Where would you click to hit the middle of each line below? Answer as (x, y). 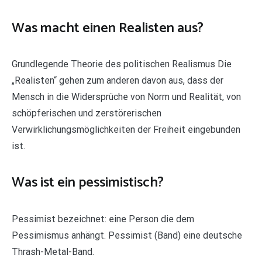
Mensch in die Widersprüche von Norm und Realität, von (126, 97)
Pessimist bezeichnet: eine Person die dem (103, 219)
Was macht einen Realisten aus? (108, 28)
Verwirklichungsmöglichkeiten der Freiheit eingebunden (126, 130)
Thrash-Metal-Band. (53, 252)
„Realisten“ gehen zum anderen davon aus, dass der (118, 81)
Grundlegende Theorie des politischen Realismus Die (122, 64)
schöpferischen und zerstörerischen (87, 113)
